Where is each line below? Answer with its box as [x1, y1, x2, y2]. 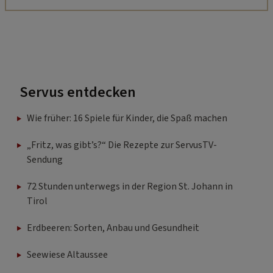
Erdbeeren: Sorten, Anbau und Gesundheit [27, 221, 199, 235]
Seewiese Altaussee [27, 248, 108, 262]
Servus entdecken [19, 82, 136, 104]
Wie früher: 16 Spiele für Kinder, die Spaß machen [27, 112, 227, 126]
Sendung [27, 153, 63, 167]
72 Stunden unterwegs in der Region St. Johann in [27, 180, 233, 194]
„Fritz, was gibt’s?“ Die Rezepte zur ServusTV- [27, 138, 217, 152]
